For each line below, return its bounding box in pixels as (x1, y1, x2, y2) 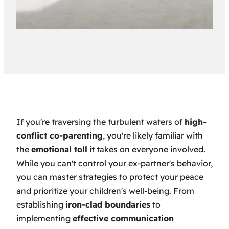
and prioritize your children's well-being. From (16, 185, 194, 196)
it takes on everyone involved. (87, 144, 205, 154)
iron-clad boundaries (65, 199, 150, 210)
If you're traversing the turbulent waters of (16, 116, 185, 127)
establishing (16, 199, 65, 210)
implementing (16, 213, 73, 223)
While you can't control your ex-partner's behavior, (16, 157, 213, 168)
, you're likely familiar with (103, 130, 203, 141)
